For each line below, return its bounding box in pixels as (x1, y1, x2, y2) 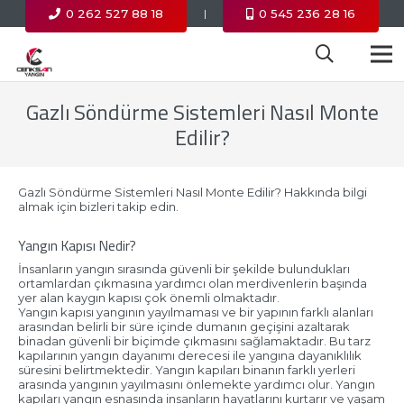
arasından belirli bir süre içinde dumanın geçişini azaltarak (17, 318, 350, 334)
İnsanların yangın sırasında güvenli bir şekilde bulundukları (17, 261, 350, 276)
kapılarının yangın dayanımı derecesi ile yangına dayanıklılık (17, 347, 362, 363)
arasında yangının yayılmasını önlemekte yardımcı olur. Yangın (17, 376, 375, 391)
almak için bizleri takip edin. (17, 198, 179, 214)
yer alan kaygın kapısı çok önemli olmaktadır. (17, 289, 280, 305)
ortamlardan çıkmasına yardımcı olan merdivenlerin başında (17, 275, 367, 290)
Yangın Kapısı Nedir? (17, 234, 136, 256)
